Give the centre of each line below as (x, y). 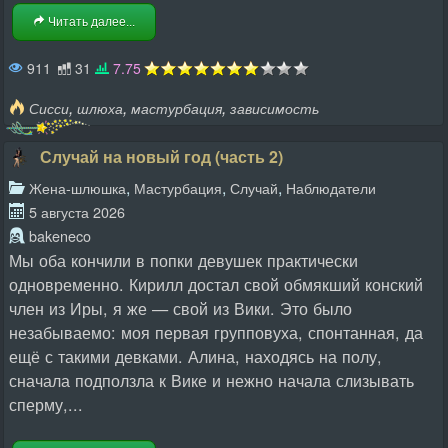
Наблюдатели (331, 187)
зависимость (274, 108)
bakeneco (60, 235)
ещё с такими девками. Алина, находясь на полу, (195, 356)
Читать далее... (90, 22)
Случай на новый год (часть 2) (161, 156)
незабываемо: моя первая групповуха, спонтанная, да (216, 332)
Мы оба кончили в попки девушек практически (183, 260)
